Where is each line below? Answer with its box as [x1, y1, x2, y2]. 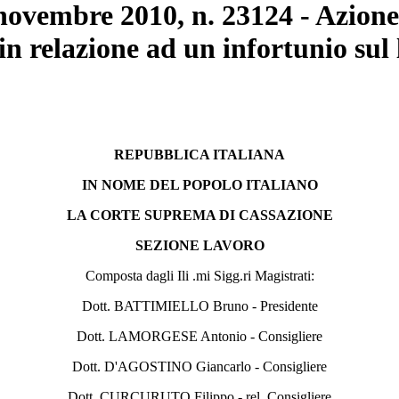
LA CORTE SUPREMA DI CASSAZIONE [66, 207, 333, 223]
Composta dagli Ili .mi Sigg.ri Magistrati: [85, 267, 314, 283]
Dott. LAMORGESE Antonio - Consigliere [77, 328, 322, 344]
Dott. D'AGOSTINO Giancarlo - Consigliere [72, 358, 327, 374]
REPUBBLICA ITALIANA [114, 146, 285, 162]
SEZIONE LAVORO [134, 237, 265, 253]
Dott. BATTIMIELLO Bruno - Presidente [81, 297, 318, 313]
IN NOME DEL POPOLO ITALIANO [81, 176, 318, 192]
